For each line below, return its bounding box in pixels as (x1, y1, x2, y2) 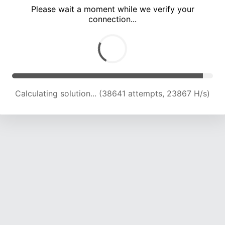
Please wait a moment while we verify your (31, 4, 194, 15)
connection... (88, 14, 137, 25)
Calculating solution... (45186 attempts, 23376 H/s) (15, 88, 210, 99)
